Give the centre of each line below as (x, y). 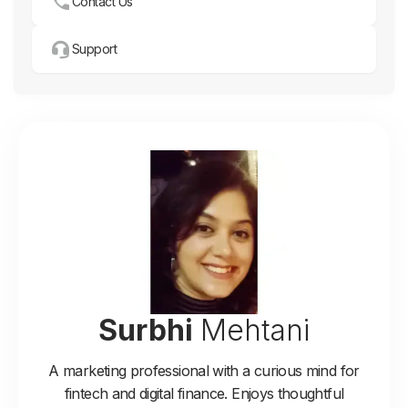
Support (95, 48)
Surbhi (146, 330)
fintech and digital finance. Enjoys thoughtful (204, 393)
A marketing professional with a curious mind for (204, 370)
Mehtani (255, 330)
